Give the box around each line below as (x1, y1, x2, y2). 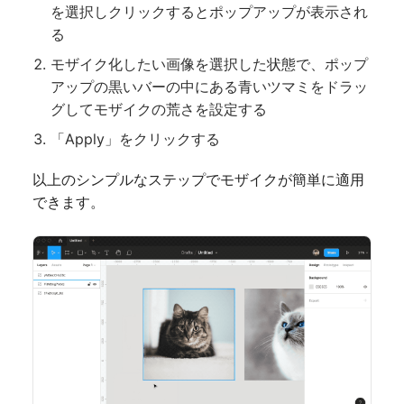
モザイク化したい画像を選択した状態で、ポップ (50, 54, 368, 73)
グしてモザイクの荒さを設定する (50, 99, 267, 118)
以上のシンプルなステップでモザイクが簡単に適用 (32, 170, 364, 189)
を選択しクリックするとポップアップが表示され (50, 2, 368, 21)
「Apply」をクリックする (50, 130, 220, 149)
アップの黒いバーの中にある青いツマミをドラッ (50, 77, 368, 96)
